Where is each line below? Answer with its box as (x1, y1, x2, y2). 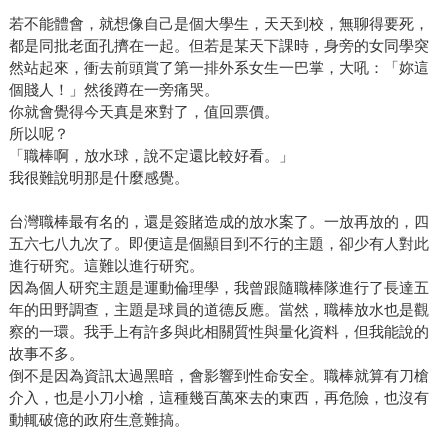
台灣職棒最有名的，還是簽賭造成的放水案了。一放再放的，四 (8, 213, 429, 231)
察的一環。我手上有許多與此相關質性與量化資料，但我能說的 (8, 323, 429, 341)
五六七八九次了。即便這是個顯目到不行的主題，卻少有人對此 (8, 235, 429, 253)
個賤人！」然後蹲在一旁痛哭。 (8, 81, 219, 99)
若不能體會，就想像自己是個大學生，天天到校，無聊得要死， (8, 15, 429, 33)
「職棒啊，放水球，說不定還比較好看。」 (8, 147, 294, 165)
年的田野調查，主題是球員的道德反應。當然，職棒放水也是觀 (8, 301, 429, 319)
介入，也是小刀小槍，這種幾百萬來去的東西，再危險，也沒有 (8, 389, 429, 407)
